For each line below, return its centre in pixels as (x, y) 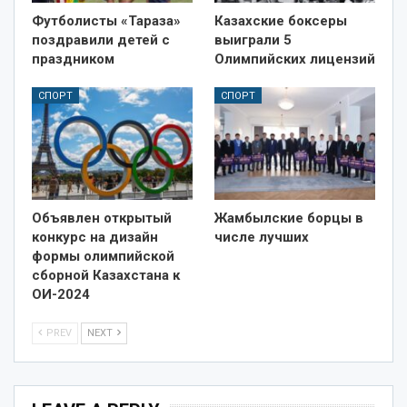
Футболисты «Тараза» (106, 20)
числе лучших (262, 237)
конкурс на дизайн (95, 237)
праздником (73, 59)
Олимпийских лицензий (295, 59)
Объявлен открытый (102, 218)
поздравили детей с (101, 40)
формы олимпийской (103, 256)
